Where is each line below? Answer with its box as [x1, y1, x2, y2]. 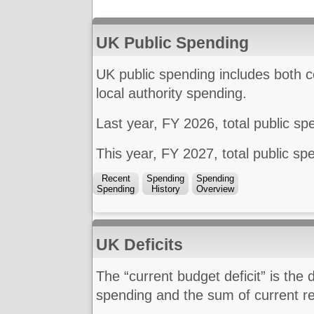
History [151, 184, 180, 195]
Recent [101, 173, 130, 184]
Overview [196, 184, 234, 195]
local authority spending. [96, 86, 247, 102]
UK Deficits [96, 235, 183, 254]
